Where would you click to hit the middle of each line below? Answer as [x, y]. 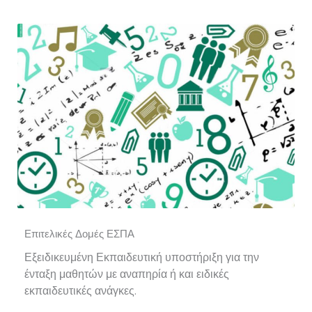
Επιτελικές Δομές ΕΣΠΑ [79, 234]
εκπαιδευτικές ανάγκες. [80, 290]
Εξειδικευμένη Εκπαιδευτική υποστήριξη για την [142, 257]
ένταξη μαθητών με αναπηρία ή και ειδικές [127, 274]
